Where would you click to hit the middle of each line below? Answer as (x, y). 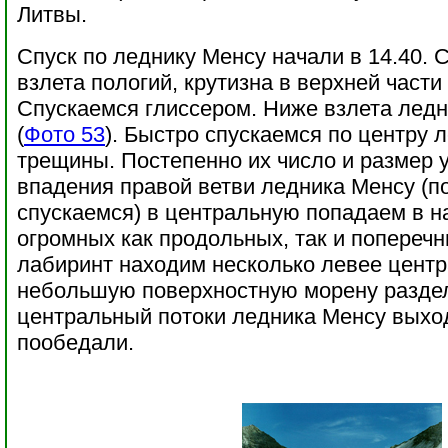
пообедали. (75, 342)
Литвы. (52, 14)
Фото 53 (64, 134)
